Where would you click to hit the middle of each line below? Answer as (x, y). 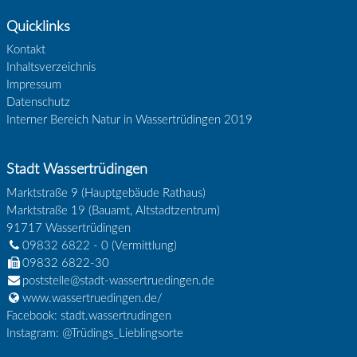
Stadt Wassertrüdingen (76, 170)
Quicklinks (38, 26)
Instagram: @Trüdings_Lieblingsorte (94, 333)
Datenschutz (38, 103)
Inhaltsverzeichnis (51, 68)
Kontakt (25, 50)
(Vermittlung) (142, 245)
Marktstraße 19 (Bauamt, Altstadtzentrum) (113, 210)
